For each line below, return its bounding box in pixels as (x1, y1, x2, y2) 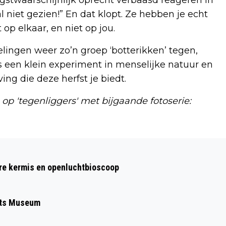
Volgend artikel (15, 137, 87, 149)
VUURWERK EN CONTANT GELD (15, 151, 166, 165)
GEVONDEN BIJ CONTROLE (15, 167, 144, 182)
